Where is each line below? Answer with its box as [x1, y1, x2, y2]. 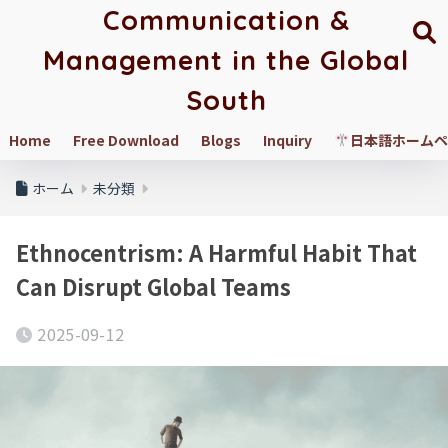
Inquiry [263, 130, 312, 150]
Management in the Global [43, 43, 410, 77]
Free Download [73, 130, 179, 150]
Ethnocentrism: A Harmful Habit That [16, 237, 417, 268]
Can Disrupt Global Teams [16, 271, 291, 302]
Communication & [102, 3, 350, 37]
